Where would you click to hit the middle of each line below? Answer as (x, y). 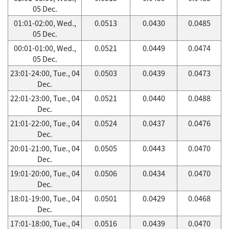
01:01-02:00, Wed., (45, 23)
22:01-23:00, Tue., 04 (45, 98)
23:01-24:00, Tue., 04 (45, 73)
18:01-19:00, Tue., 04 (45, 198)
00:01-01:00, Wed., (45, 48)
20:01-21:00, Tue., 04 (45, 148)
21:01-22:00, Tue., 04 (45, 123)
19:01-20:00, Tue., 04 (45, 173)
